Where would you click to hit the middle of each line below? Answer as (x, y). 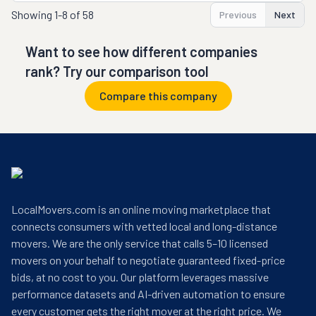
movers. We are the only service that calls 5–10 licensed (140, 243)
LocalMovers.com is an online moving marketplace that (141, 209)
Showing (33, 14)
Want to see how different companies (141, 51)
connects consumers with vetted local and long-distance (144, 226)
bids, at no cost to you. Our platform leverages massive (140, 277)
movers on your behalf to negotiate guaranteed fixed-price (148, 260)
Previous (238, 14)
